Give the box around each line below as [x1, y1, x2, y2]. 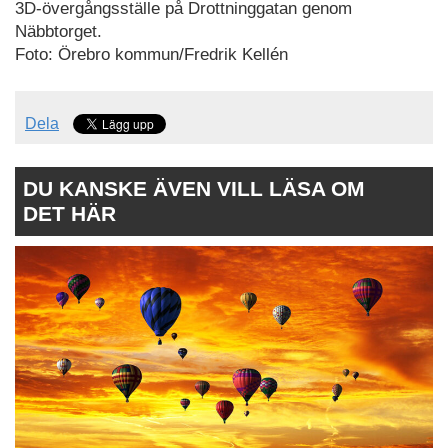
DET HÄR [23, 202, 116, 226]
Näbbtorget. [15, 21, 102, 41]
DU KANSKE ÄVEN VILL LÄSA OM [23, 177, 365, 201]
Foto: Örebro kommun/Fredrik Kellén [15, 44, 288, 64]
